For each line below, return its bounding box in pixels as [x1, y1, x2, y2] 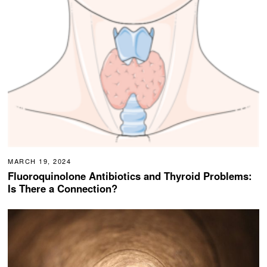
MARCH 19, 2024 [8, 156, 72, 166]
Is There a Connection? [8, 181, 118, 195]
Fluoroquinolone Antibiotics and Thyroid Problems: [8, 168, 253, 183]
